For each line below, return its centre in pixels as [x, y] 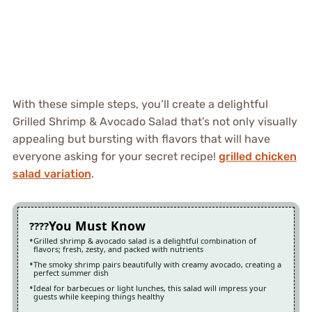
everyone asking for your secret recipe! [115, 156]
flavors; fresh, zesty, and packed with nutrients [118, 249]
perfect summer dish [71, 272]
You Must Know [97, 225]
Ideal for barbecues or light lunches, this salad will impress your [150, 288]
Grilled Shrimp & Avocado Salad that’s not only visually [155, 121]
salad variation [52, 173]
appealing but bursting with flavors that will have [141, 139]
